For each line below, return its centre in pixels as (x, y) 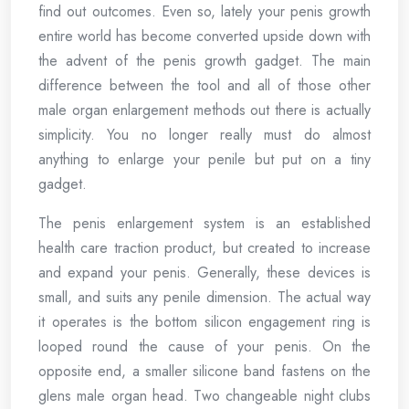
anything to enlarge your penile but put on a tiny (204, 159)
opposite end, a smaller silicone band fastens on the (204, 371)
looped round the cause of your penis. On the (204, 346)
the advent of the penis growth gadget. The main (204, 61)
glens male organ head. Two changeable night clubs (204, 396)
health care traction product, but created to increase (204, 248)
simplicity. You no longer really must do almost (204, 135)
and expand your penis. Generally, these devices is (204, 273)
